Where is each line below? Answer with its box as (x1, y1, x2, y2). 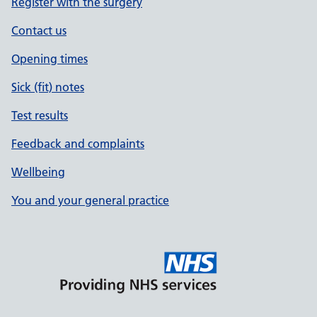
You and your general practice (11, 193, 169, 207)
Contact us (11, 23, 67, 38)
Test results (11, 108, 68, 122)
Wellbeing (11, 165, 65, 179)
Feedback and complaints (11, 137, 144, 151)
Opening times (11, 52, 88, 66)
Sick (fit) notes (11, 80, 84, 94)
